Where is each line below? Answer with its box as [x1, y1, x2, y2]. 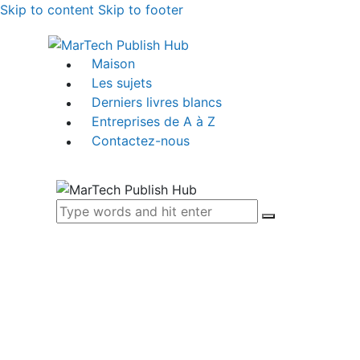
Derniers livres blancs [92, 94, 223, 111]
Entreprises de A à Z [92, 113, 216, 130]
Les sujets [92, 75, 153, 92]
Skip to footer [98, 2, 183, 18]
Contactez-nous [92, 133, 190, 149]
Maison [92, 55, 136, 72]
